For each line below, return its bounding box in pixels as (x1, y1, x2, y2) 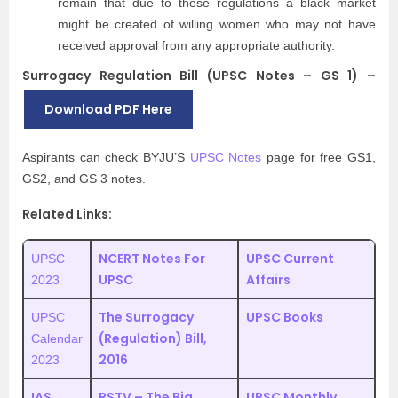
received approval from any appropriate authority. (58, 38, 335, 52)
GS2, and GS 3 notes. (22, 171, 146, 186)
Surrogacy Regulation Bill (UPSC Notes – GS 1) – (22, 67, 376, 84)
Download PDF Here (44, 100, 172, 118)
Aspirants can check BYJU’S (22, 150, 190, 164)
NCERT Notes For (99, 250, 205, 267)
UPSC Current (246, 250, 334, 267)
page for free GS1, (261, 150, 377, 164)
